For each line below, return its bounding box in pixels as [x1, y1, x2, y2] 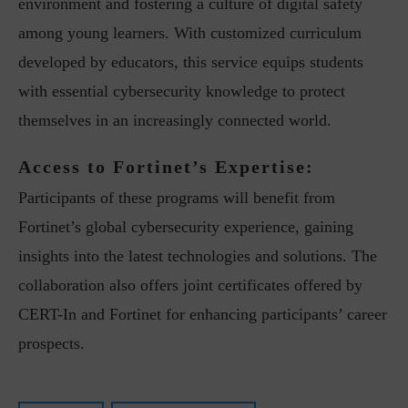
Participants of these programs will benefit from [18, 189, 335, 207]
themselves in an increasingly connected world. [18, 111, 331, 129]
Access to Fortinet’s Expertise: [18, 157, 314, 177]
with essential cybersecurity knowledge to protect [18, 82, 345, 100]
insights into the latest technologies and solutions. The [18, 247, 377, 265]
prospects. [18, 334, 85, 352]
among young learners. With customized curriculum [18, 24, 362, 42]
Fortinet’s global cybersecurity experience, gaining [18, 218, 353, 236]
